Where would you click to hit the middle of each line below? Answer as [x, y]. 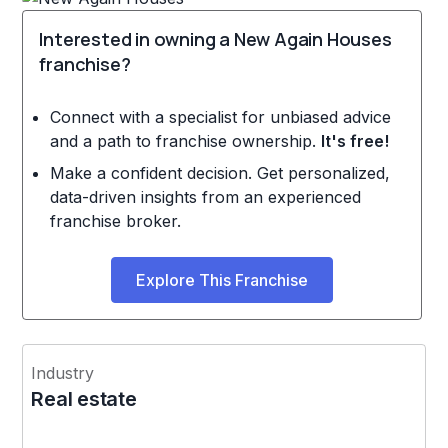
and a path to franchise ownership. [185, 140]
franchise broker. [115, 220]
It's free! [354, 140]
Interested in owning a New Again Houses [215, 38]
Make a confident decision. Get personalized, [219, 172]
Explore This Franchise [222, 279]
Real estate [84, 398]
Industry [63, 372]
